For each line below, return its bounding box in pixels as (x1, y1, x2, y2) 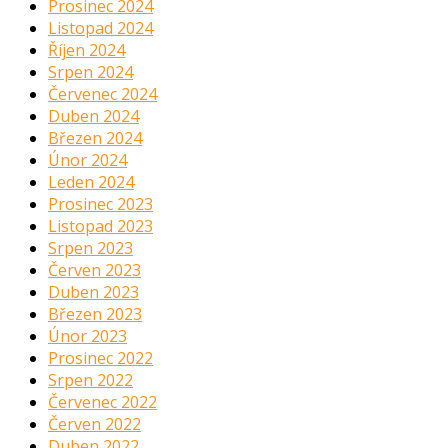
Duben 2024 (48, 105, 139, 128)
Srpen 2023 (48, 237, 133, 260)
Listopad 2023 (48, 215, 153, 238)
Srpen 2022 (48, 369, 133, 392)
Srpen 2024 (48, 61, 133, 84)
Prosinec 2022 (48, 347, 153, 370)
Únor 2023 (48, 325, 127, 348)
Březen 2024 (48, 127, 142, 150)
